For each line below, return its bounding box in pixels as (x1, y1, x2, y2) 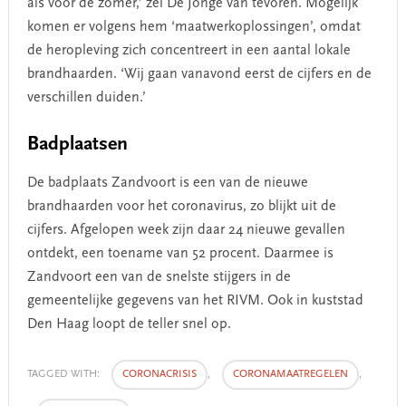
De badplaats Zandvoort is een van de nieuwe (26, 175, 308, 190)
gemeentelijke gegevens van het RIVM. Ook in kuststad (26, 293, 363, 308)
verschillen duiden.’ (26, 90, 146, 105)
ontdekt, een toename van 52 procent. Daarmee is (26, 246, 333, 261)
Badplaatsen (26, 134, 128, 155)
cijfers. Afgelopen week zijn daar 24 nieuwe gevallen (26, 222, 345, 237)
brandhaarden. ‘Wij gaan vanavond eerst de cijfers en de (26, 66, 372, 82)
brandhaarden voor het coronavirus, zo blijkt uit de (26, 198, 336, 214)
